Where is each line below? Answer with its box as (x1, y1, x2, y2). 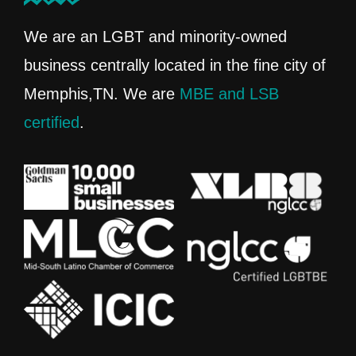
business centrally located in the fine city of (24, 56, 326, 74)
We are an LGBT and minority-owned (24, 28, 287, 45)
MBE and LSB (180, 85, 279, 103)
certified (24, 114, 79, 131)
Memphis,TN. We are (24, 85, 180, 103)
